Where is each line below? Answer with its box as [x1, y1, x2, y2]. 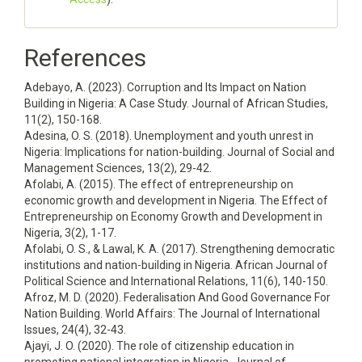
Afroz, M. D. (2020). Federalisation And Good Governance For [24, 291, 330, 304]
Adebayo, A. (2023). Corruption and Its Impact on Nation [24, 81, 306, 94]
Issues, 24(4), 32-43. [24, 323, 126, 336]
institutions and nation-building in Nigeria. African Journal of [24, 259, 328, 271]
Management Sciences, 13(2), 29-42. [24, 162, 212, 175]
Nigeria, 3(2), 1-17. [24, 226, 116, 239]
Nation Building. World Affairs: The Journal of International [24, 307, 320, 320]
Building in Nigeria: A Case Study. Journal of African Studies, [24, 97, 328, 110]
